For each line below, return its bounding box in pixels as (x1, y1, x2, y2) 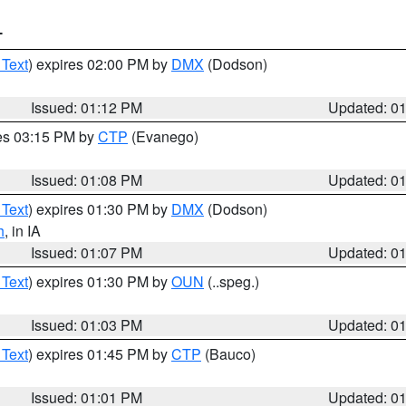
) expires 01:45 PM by (28, 343, 171, 364)
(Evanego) (128, 126, 198, 147)
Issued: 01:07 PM (31, 242, 143, 263)
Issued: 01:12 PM (31, 97, 143, 118)
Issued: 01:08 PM (31, 169, 143, 190)
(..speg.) (204, 271, 259, 292)
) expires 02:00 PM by (28, 53, 171, 74)
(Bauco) (201, 343, 256, 364)
